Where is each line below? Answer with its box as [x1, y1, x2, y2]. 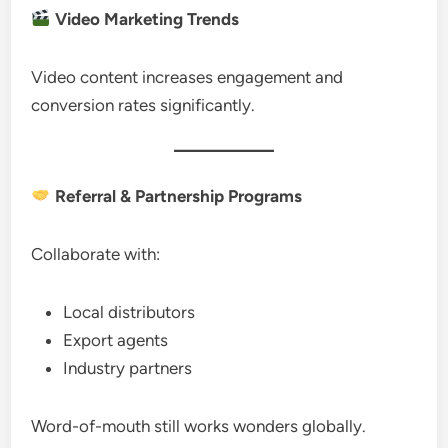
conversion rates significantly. [31, 94, 256, 115]
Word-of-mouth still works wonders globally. [31, 415, 367, 436]
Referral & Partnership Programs [50, 185, 302, 206]
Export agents [63, 329, 169, 350]
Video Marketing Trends [50, 8, 239, 29]
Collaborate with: [31, 243, 161, 264]
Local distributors [63, 301, 196, 322]
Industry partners [63, 357, 193, 378]
